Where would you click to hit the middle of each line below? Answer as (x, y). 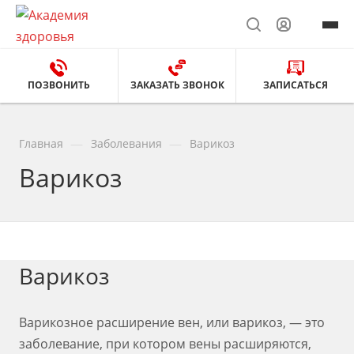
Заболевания (126, 143)
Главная (41, 143)
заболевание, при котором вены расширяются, (165, 344)
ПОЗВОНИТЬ (58, 85)
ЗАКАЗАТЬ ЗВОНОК (177, 85)
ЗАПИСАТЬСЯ (295, 85)
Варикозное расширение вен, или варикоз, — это (172, 322)
